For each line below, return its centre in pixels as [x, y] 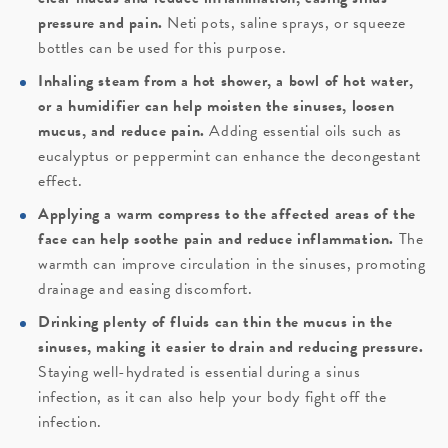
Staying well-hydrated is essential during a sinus [199, 372]
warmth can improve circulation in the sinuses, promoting [232, 264]
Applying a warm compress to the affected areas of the [227, 214]
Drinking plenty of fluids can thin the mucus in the [215, 322]
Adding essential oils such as [303, 131]
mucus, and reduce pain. [121, 131]
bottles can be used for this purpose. [162, 48]
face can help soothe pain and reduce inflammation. [216, 239]
